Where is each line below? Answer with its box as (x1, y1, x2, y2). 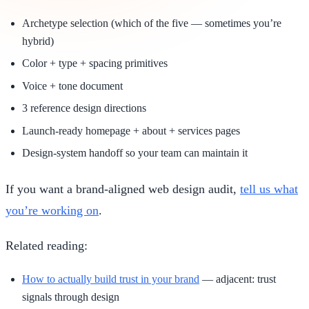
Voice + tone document (22, 79, 123, 92)
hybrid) (22, 34, 54, 47)
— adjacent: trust (199, 272, 276, 285)
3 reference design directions (22, 102, 146, 114)
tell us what (240, 181, 298, 196)
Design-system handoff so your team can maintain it (22, 146, 248, 159)
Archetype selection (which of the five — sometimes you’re (22, 17, 281, 29)
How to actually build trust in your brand (22, 272, 199, 285)
